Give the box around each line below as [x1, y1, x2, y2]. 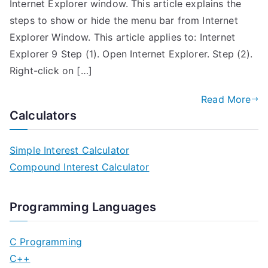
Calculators [10, 108, 77, 123]
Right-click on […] [10, 64, 92, 77]
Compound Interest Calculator [10, 160, 150, 173]
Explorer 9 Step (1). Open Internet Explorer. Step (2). [10, 47, 253, 60]
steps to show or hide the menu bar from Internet [10, 14, 238, 26]
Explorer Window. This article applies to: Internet [10, 31, 236, 43]
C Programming [10, 235, 83, 248]
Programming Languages [10, 199, 157, 214]
